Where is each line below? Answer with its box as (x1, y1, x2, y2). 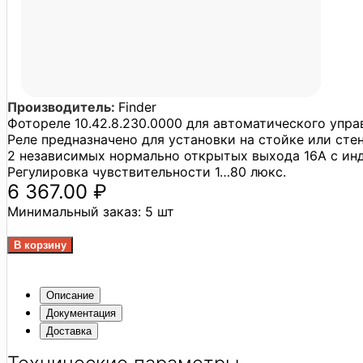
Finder (118, 98, 156, 115)
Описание (46, 288, 94, 301)
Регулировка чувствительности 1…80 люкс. (7, 163, 286, 180)
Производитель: (7, 98, 118, 115)
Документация (46, 306, 116, 319)
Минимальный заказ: (7, 203, 145, 220)
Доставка (46, 324, 92, 337)
